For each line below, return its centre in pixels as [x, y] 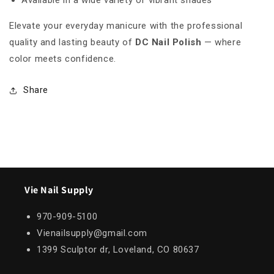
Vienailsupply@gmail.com [92, 233]
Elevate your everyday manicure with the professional [126, 26]
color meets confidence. [63, 59]
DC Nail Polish [168, 43]
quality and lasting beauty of [72, 43]
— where [221, 43]
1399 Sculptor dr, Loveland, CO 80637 [118, 250]
